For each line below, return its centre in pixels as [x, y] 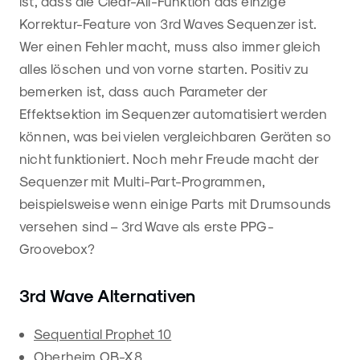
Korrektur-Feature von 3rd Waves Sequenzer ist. [168, 24]
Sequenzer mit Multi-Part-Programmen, [143, 181]
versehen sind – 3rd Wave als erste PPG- [147, 226]
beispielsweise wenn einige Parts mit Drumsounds [176, 204]
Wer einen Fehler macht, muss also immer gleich [170, 46]
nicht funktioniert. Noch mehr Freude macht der [169, 159]
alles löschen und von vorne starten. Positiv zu [164, 69]
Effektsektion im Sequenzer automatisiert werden [174, 114]
